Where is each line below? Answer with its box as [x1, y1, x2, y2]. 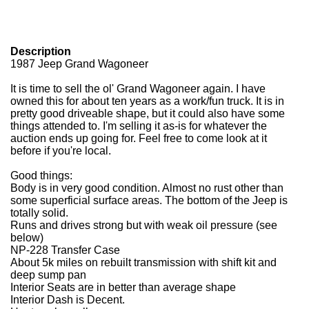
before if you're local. [10, 145, 111, 157]
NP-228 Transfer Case [10, 244, 120, 256]
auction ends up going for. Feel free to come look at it [10, 132, 267, 144]
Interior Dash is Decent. [10, 294, 125, 306]
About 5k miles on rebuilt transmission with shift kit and [10, 257, 277, 268]
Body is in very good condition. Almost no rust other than [10, 182, 283, 194]
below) [10, 232, 43, 243]
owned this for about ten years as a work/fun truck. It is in [10, 95, 284, 107]
